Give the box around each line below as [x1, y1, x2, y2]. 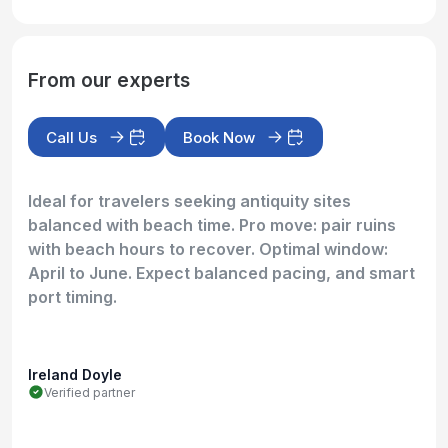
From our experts [28, 68, 190, 93]
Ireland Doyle [28, 366, 122, 384]
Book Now [183, 127, 255, 147]
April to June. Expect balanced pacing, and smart [28, 263, 415, 284]
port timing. [28, 287, 117, 308]
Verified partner [44, 385, 135, 401]
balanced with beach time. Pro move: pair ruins [28, 215, 396, 236]
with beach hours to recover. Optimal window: [28, 239, 388, 260]
